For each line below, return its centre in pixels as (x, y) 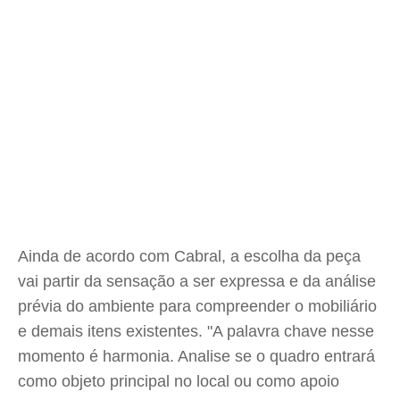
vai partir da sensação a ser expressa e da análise (197, 281)
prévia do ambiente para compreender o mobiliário (197, 306)
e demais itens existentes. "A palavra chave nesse (196, 331)
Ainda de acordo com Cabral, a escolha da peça (189, 256)
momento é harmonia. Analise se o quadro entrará (196, 356)
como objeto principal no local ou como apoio (179, 381)
